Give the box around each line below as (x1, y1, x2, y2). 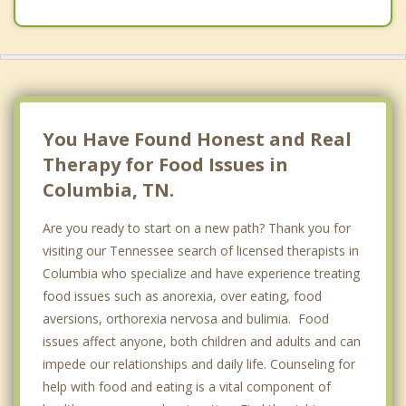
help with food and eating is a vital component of (43, 378, 331, 396)
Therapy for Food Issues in (43, 152, 288, 178)
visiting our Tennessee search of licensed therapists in (43, 242, 359, 260)
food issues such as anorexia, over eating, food (43, 287, 322, 305)
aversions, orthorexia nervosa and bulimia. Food (43, 310, 329, 328)
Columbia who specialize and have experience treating (43, 265, 360, 283)
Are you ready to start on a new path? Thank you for (43, 219, 351, 237)
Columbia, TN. (43, 178, 174, 203)
